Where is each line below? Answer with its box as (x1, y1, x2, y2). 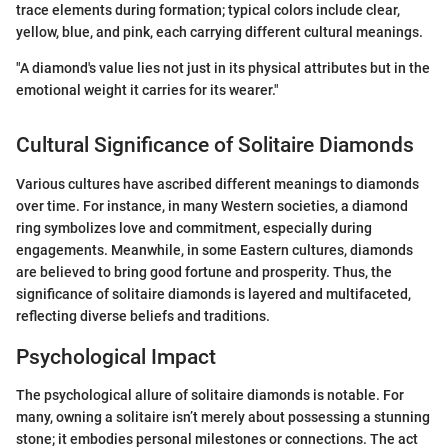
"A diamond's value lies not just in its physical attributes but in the (16, 60, 430, 77)
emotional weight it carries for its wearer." (16, 82, 279, 99)
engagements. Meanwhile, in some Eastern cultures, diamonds (16, 241, 413, 258)
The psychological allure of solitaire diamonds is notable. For (16, 387, 404, 404)
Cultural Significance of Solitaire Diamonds (16, 133, 414, 158)
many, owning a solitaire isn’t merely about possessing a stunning (16, 409, 430, 426)
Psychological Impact (16, 344, 216, 369)
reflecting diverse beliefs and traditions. (16, 307, 270, 324)
